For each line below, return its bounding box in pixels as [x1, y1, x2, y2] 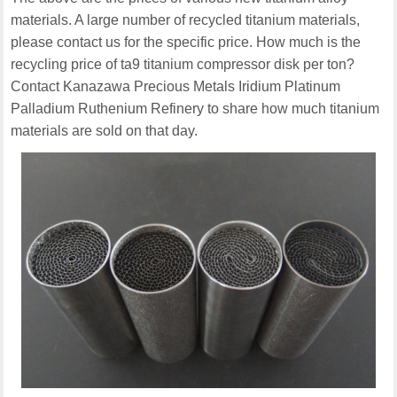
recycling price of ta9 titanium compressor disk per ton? [11, 57, 355, 72]
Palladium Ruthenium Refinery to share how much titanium [11, 101, 380, 116]
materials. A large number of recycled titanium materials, [11, 12, 361, 27]
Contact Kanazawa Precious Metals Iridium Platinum [11, 79, 341, 94]
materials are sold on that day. [11, 123, 198, 138]
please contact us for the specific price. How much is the [11, 35, 362, 50]
